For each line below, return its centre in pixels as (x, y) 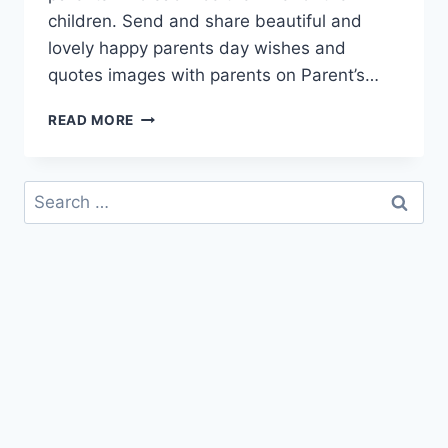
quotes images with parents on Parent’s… (213, 75)
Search (51, 193)
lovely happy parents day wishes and (197, 48)
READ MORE (91, 120)
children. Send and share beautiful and (205, 21)
